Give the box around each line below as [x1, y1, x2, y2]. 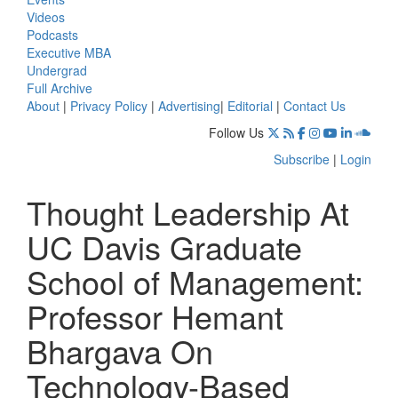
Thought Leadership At [27, 188, 349, 235]
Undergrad [27, 60, 87, 79]
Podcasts [27, 25, 78, 44]
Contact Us [283, 96, 346, 115]
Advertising [158, 96, 220, 115]
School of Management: [27, 258, 363, 304]
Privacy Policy [70, 96, 147, 115]
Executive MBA [27, 43, 111, 61]
